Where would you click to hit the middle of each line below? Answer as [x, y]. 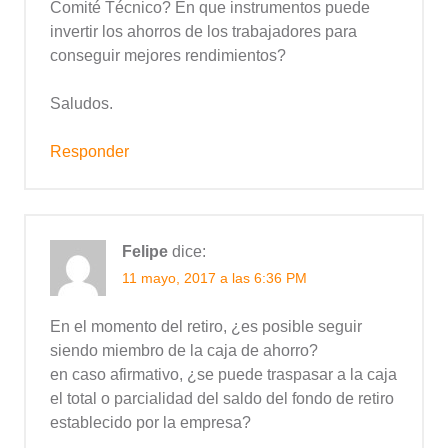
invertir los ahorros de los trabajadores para [203, 31]
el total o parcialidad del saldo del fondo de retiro [222, 399]
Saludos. [81, 103]
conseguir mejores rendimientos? [168, 55]
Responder [89, 151]
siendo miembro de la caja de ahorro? [184, 351]
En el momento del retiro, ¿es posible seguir [206, 327]
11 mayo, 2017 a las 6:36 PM [214, 278]
